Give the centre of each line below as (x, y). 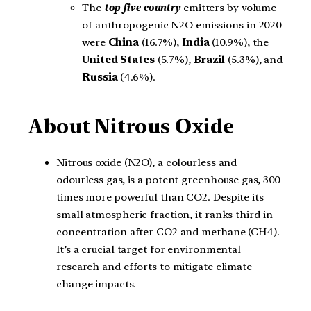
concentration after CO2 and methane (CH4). (168, 232)
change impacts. (96, 284)
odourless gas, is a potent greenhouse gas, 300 (169, 179)
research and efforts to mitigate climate (154, 266)
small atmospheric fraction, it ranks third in (165, 214)
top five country (142, 8)
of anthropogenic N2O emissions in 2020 (182, 25)
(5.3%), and (254, 60)
